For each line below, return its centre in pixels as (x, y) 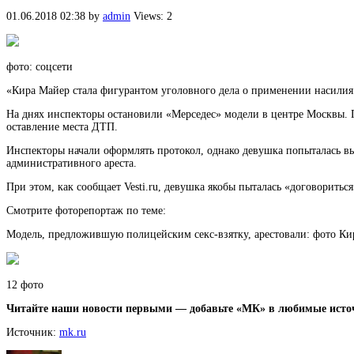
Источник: (33, 333)
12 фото (25, 285)
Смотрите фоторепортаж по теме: (86, 211)
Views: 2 (153, 17)
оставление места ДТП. (62, 127)
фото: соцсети (40, 67)
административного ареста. (72, 164)
